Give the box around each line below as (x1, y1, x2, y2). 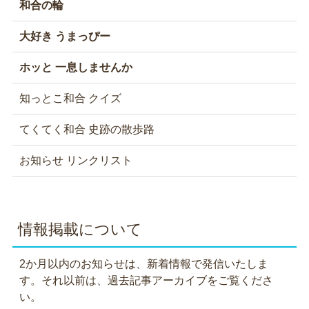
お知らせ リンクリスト (19, 154, 132, 166)
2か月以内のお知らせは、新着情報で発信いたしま (19, 258, 268, 270)
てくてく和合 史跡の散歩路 (19, 123, 154, 135)
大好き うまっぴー (19, 30, 110, 42)
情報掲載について (17, 221, 142, 238)
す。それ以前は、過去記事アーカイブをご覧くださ (19, 275, 273, 286)
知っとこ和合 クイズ (19, 92, 121, 104)
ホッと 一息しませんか (19, 61, 132, 73)
